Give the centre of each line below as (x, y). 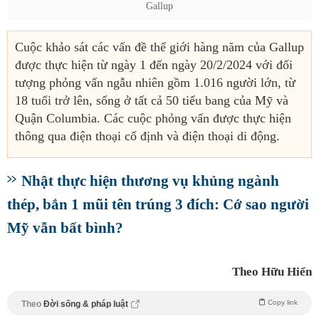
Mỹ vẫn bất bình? (65, 228)
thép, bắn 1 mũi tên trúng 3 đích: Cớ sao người (158, 204)
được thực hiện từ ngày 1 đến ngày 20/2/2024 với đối (154, 65)
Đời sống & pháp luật (87, 304)
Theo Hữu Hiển (272, 272)
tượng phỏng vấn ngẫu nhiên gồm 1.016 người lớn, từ (155, 83)
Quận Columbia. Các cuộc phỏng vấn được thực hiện (153, 119)
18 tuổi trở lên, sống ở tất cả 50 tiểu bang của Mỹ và (152, 101)
